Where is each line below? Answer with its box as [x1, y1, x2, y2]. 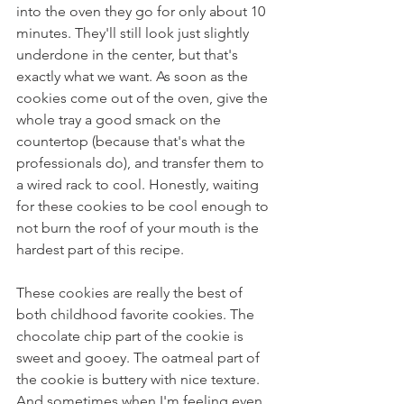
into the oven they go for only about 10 [16, 3, 269, 20]
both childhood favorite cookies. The [16, 306, 258, 323]
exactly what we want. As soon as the [16, 68, 252, 85]
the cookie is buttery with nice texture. [16, 371, 263, 388]
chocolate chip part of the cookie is [16, 327, 247, 344]
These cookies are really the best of [16, 284, 246, 301]
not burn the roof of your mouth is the [16, 219, 262, 236]
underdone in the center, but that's [16, 46, 242, 63]
